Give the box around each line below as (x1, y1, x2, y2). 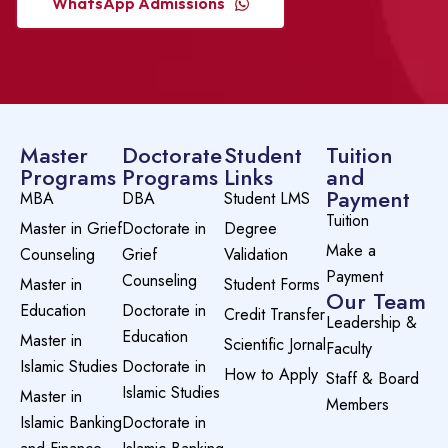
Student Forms (224, 273, 320, 296)
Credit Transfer (224, 303, 325, 326)
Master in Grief (20, 217, 122, 240)
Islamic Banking (20, 411, 122, 434)
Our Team (326, 285, 426, 317)
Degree (224, 217, 277, 240)
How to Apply (224, 363, 318, 386)
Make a (326, 239, 376, 262)
